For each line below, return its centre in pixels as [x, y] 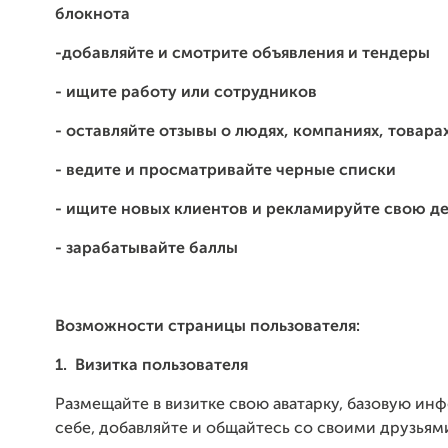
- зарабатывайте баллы [146, 249]
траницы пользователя [266, 327]
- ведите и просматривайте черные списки [225, 171]
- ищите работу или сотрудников [186, 93]
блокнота [92, 15]
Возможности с [116, 327]
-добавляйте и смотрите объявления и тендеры [242, 54]
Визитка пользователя [161, 366]
